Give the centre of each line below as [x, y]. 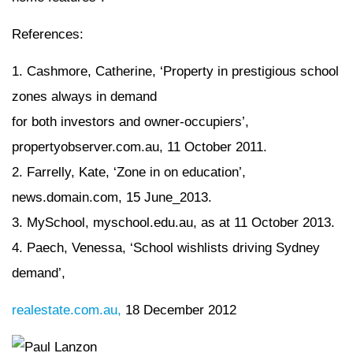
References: [48, 34]
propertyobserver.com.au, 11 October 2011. [139, 147]
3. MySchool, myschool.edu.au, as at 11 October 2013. [173, 223]
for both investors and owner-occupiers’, [130, 122]
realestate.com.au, [67, 310]
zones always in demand [84, 97]
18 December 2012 [179, 310]
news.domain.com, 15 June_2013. [112, 197]
